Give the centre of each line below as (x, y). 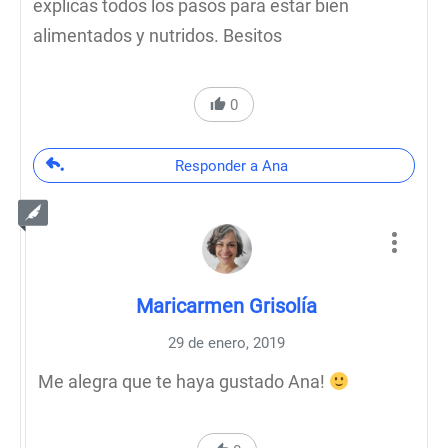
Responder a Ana (231, 166)
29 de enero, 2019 (226, 343)
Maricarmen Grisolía (226, 306)
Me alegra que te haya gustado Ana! (183, 381)
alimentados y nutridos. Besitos (157, 35)
